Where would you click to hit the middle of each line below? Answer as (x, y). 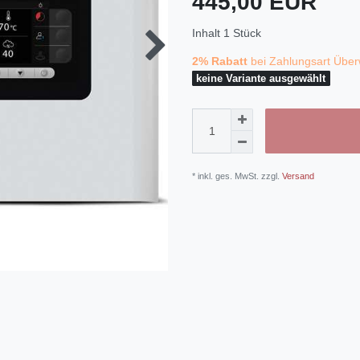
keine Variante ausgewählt (261, 78)
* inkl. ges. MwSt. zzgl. (236, 176)
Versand (297, 176)
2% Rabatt (220, 61)
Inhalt (208, 33)
